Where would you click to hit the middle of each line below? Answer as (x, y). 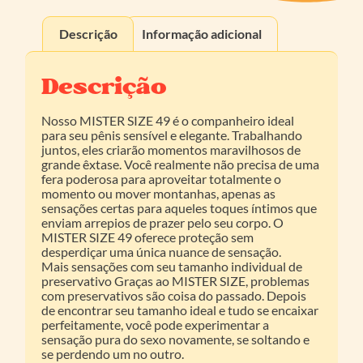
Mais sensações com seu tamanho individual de (172, 266)
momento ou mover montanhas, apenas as (159, 193)
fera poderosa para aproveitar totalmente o (162, 178)
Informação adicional (201, 33)
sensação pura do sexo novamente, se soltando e (176, 339)
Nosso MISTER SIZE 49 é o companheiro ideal (168, 120)
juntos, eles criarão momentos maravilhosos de (171, 149)
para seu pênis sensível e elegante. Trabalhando (172, 135)
